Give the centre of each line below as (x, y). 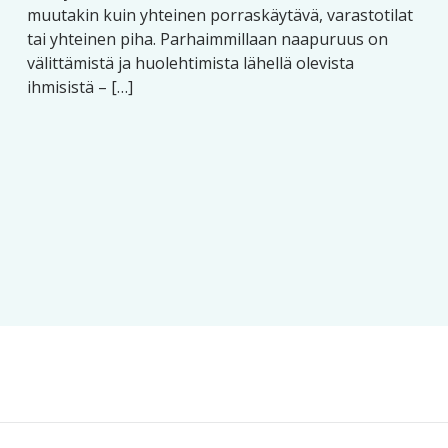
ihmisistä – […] (79, 87)
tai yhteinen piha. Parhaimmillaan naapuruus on (207, 39)
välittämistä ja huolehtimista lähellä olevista (190, 63)
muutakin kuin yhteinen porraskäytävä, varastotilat (219, 15)
